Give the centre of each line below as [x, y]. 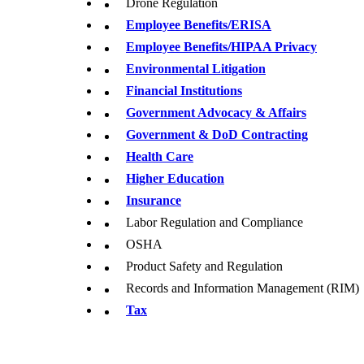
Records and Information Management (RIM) [243, 288]
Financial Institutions [184, 91]
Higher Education [175, 178]
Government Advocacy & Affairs [216, 113]
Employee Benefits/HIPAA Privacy [221, 47]
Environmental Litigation [196, 69]
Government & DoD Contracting [217, 134]
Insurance [154, 200]
